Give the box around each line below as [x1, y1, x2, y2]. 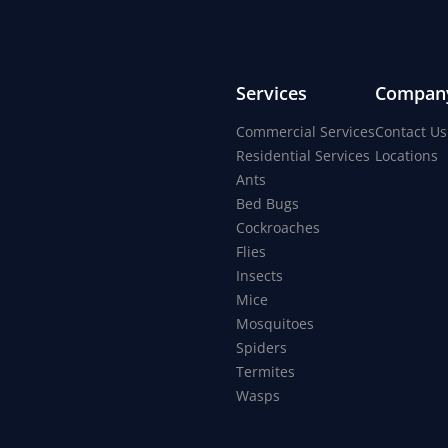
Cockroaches [236, 218, 320, 238]
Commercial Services [236, 122, 375, 142]
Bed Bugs [236, 194, 299, 214]
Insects [236, 266, 283, 286]
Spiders [236, 338, 287, 358]
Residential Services [236, 146, 370, 166]
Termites [236, 362, 295, 382]
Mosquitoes [236, 314, 314, 334]
